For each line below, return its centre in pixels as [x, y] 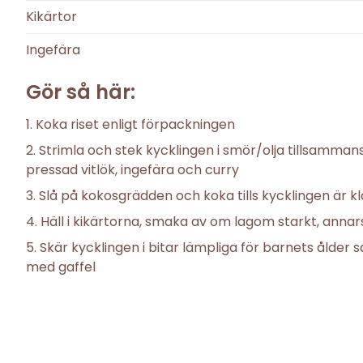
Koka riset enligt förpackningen [135, 125]
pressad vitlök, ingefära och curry [132, 170]
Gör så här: [81, 92]
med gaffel [61, 267]
